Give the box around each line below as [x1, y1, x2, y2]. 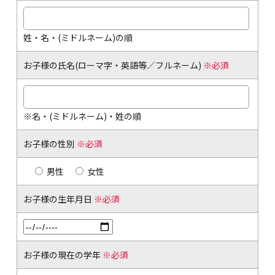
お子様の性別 [23, 137, 77, 150]
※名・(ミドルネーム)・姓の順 [23, 109, 141, 122]
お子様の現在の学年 [23, 248, 103, 261]
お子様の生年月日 [23, 192, 94, 205]
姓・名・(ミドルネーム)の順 [23, 31, 133, 44]
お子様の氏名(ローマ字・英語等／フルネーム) [23, 58, 203, 71]
